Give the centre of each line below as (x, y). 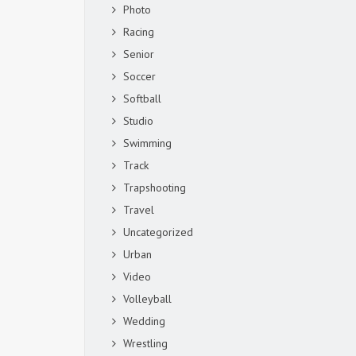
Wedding (144, 321)
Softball (142, 99)
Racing (139, 32)
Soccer (139, 76)
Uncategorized (158, 232)
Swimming (147, 143)
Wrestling (145, 343)
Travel (139, 210)
